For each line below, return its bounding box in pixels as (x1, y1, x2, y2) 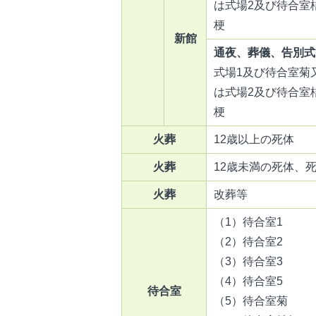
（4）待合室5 (214, 274, 283, 287)
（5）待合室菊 (214, 294, 288, 307)
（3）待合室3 (214, 255, 283, 267)
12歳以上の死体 (214, 133, 294, 145)
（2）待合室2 (214, 235, 283, 248)
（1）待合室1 (214, 215, 283, 228)
